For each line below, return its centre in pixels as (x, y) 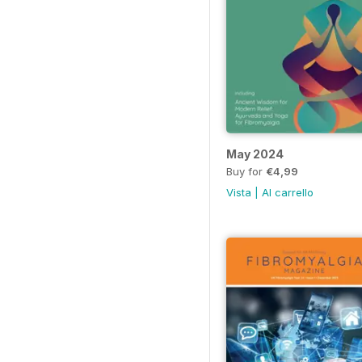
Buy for (246, 171)
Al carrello (288, 192)
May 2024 (255, 154)
